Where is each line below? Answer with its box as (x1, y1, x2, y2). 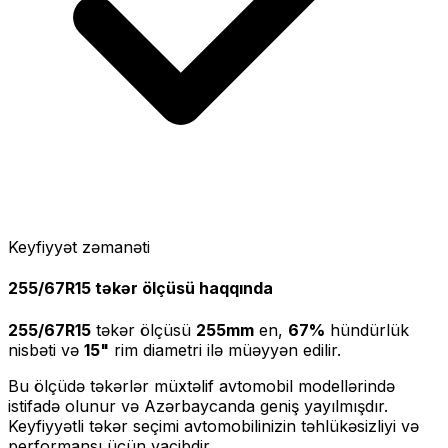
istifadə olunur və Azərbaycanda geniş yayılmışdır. (8, 395, 388, 416)
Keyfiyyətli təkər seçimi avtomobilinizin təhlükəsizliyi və (8, 415, 419, 436)
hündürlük (325, 319, 409, 340)
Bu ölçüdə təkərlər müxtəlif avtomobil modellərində (8, 375, 395, 396)
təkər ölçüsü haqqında (91, 278, 273, 299)
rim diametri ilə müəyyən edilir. (109, 339, 341, 360)
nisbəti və (8, 339, 79, 360)
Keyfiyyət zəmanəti (8, 237, 150, 258)
